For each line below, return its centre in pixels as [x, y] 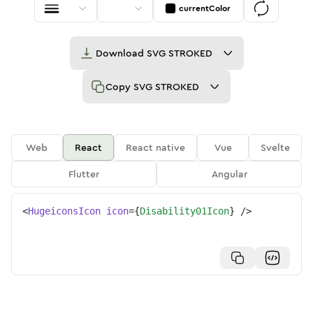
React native [156, 147]
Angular [229, 174]
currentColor [205, 8]
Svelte [276, 147]
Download [121, 53]
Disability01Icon [184, 211]
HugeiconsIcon [64, 211]
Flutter [84, 174]
